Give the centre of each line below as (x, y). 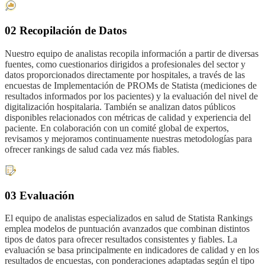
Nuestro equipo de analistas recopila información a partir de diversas (132, 53)
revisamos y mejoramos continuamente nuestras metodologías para (128, 138)
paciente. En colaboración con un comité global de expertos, (117, 128)
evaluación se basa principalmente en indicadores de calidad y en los (132, 250)
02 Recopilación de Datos (66, 31)
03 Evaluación (40, 195)
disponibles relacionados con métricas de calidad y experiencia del (128, 117)
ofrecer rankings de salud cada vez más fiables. (92, 149)
